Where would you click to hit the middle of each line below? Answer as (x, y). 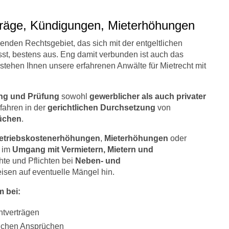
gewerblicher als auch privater (148, 96)
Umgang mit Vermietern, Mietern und (83, 150)
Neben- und (98, 161)
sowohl (74, 96)
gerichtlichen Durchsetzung (101, 108)
